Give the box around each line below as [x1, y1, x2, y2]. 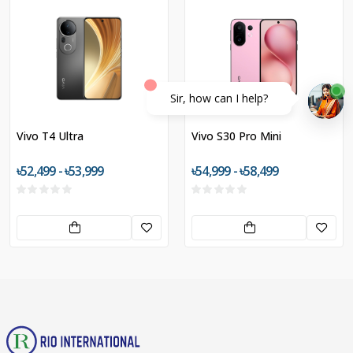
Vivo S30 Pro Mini [191, 128, 281, 143]
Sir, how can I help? [170, 91, 268, 106]
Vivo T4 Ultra [17, 128, 84, 143]
